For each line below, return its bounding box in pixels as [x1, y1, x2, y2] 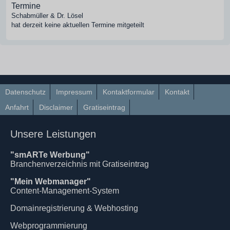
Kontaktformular [103, 87, 155, 96]
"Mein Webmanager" [10, 177, 91, 186]
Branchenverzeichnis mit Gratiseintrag [10, 159, 149, 168]
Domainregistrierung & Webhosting [10, 203, 138, 213]
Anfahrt [5, 103, 29, 111]
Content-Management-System [10, 186, 119, 195]
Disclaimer [39, 103, 73, 111]
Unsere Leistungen [10, 128, 96, 140]
